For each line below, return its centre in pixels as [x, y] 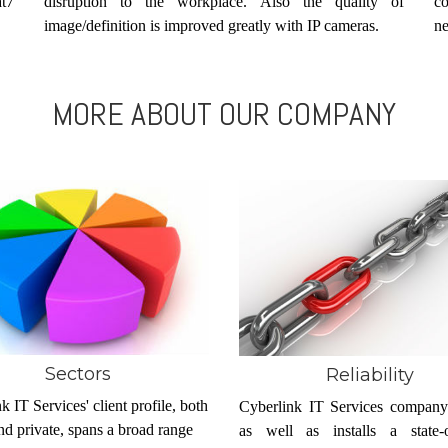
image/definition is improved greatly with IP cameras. [211, 25]
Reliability [370, 374]
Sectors [77, 374]
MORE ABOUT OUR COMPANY [224, 113]
